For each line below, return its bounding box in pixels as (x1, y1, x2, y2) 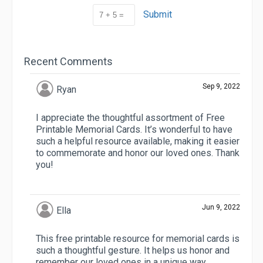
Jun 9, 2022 (202, 203, 240, 212)
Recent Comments (24, 55, 113, 68)
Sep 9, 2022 (203, 82, 240, 91)
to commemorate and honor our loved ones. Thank (36, 147, 240, 159)
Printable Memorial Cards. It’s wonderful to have (36, 124, 232, 136)
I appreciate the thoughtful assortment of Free (36, 112, 225, 124)
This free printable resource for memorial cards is (36, 233, 240, 245)
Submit (143, 9, 172, 21)
